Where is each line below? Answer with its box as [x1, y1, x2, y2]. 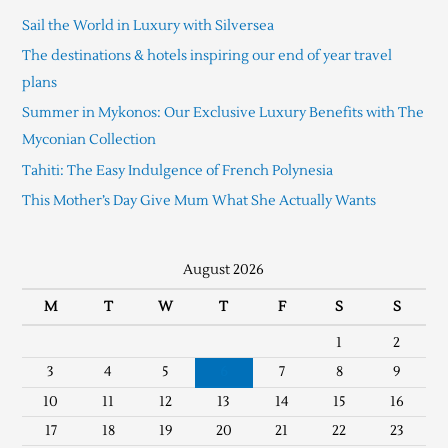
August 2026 [183, 261, 265, 279]
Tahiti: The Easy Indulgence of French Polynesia [21, 161, 333, 179]
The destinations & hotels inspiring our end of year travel [21, 46, 392, 64]
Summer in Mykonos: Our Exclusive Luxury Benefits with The [21, 104, 424, 122]
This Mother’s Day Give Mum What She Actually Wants [21, 192, 376, 210]
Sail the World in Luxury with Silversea [21, 16, 274, 34]
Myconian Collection [21, 131, 156, 149]
